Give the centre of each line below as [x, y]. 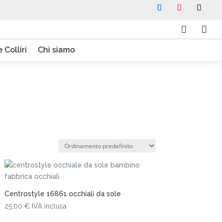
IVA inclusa [49, 206]
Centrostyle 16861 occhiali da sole [62, 194]
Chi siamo [56, 50]
